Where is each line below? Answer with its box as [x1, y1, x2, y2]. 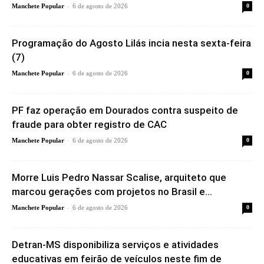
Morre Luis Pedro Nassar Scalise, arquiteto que [12, 171, 226, 183]
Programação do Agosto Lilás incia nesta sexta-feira [12, 37, 251, 49]
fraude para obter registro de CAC [12, 118, 167, 130]
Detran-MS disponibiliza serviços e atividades [12, 238, 219, 250]
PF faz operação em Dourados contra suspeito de [12, 104, 238, 116]
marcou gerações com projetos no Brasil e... [12, 185, 212, 197]
